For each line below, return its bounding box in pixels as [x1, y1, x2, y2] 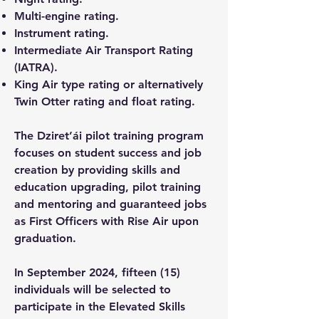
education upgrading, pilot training [14, 180, 201, 194]
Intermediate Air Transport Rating [14, 43, 193, 57]
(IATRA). [14, 61, 58, 74]
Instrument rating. [14, 26, 109, 40]
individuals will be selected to [14, 283, 171, 296]
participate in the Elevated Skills [14, 300, 185, 313]
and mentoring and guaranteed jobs [14, 197, 206, 211]
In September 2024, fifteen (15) [14, 266, 180, 279]
